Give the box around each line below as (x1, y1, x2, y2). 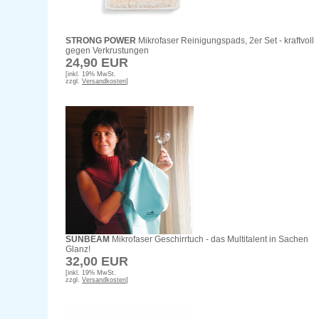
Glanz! (66, 244, 91, 255)
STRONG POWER (66, 36, 137, 46)
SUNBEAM (66, 234, 110, 245)
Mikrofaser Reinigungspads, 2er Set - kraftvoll (136, 36, 315, 46)
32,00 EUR (66, 254, 129, 269)
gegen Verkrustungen (66, 46, 150, 56)
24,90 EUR (66, 56, 129, 70)
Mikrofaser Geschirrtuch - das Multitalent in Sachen (110, 234, 309, 245)
